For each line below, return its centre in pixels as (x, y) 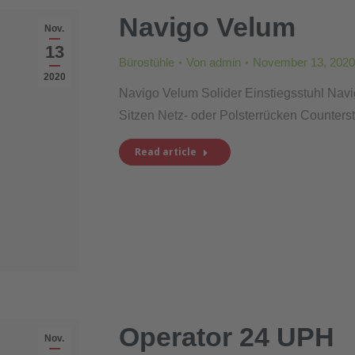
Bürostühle (146, 62)
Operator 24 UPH (226, 337)
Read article (165, 152)
